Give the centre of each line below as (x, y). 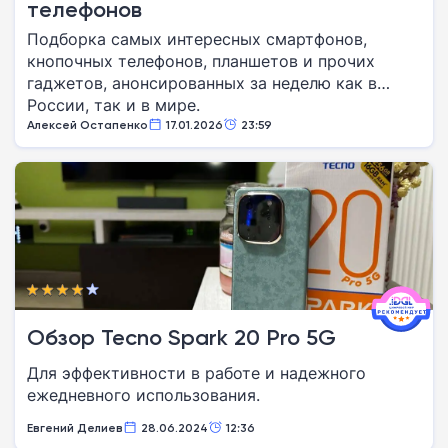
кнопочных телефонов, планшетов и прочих (201, 61)
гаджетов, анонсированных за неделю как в (202, 83)
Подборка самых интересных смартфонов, (197, 39)
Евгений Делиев (75, 427)
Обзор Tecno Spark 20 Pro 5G (181, 337)
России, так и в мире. (113, 105)
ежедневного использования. (143, 395)
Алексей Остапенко (87, 124)
